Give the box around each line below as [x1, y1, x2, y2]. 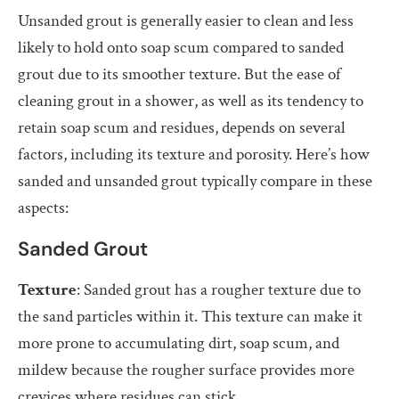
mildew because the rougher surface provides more [18, 358, 354, 381]
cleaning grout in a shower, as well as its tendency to [18, 89, 363, 112]
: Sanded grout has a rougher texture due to [77, 278, 361, 301]
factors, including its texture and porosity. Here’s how [18, 142, 370, 166]
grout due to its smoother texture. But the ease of [18, 62, 341, 85]
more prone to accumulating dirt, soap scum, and [18, 331, 339, 354]
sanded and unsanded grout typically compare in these [18, 169, 372, 192]
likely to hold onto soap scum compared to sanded [18, 36, 344, 59]
